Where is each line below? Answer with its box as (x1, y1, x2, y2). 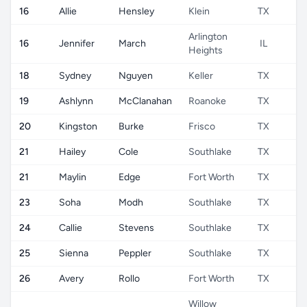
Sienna (59, 247, 88, 259)
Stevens (119, 222, 154, 234)
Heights (188, 45, 223, 56)
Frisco (188, 121, 215, 132)
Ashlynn (59, 95, 93, 107)
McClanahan (119, 95, 172, 107)
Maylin (59, 171, 86, 183)
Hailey (59, 146, 86, 158)
